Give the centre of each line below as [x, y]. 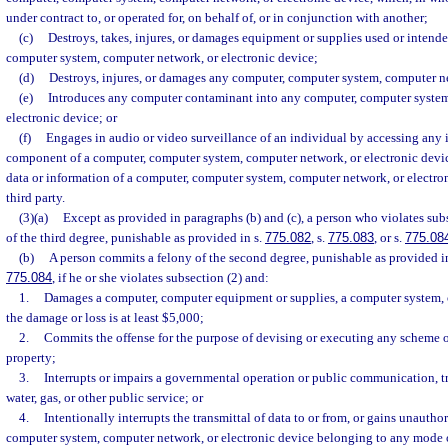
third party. [35, 197]
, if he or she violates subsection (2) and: [160, 277]
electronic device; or [61, 117]
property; [31, 357]
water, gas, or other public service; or [104, 397]
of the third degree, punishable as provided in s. [135, 237]
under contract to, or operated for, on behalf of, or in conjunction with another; [217, 17]
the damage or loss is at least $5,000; [105, 317]
